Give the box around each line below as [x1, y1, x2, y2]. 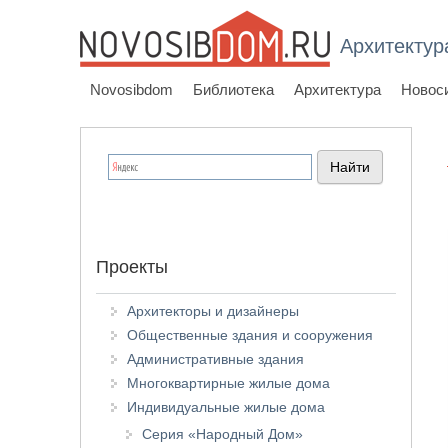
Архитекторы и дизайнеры [127, 303, 299, 319]
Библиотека [193, 81, 274, 98]
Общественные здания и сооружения [127, 327, 373, 343]
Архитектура [294, 81, 381, 98]
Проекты [96, 257, 168, 277]
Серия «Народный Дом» [142, 426, 303, 442]
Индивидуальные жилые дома [127, 399, 325, 415]
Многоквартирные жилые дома [127, 375, 330, 391]
